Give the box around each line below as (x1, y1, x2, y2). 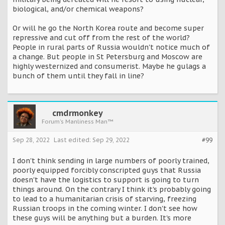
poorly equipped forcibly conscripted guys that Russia (13, 165, 201, 175)
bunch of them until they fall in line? (13, 71, 144, 80)
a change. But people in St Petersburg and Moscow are (13, 52, 202, 61)
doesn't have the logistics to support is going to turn (13, 175, 199, 184)
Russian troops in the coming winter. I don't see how (13, 203, 197, 213)
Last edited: (54, 136, 92, 144)
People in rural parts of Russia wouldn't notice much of (13, 42, 210, 52)
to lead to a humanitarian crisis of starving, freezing (13, 194, 196, 203)
